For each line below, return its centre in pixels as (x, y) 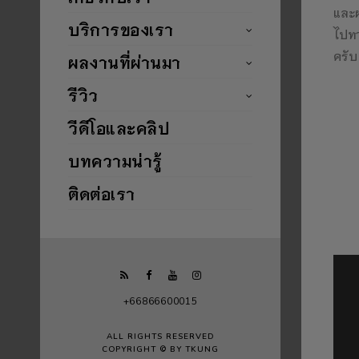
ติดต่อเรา (102, 193)
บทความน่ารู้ (115, 160)
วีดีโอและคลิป (119, 127)
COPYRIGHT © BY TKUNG (160, 349)
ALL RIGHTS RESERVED (160, 336)
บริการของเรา (121, 28)
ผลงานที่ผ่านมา (125, 61)
